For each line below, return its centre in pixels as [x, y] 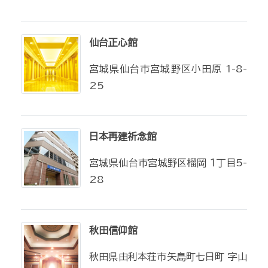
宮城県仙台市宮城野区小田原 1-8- [168, 69]
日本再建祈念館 [123, 136]
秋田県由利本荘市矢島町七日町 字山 [168, 257]
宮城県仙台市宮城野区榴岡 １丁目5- [168, 163]
